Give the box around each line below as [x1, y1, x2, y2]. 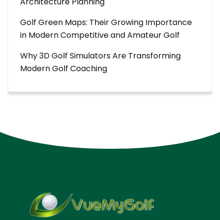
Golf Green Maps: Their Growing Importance [20, 16, 192, 28]
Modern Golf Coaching [20, 62, 107, 74]
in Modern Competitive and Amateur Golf [20, 29, 180, 41]
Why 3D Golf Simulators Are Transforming [20, 50, 181, 61]
